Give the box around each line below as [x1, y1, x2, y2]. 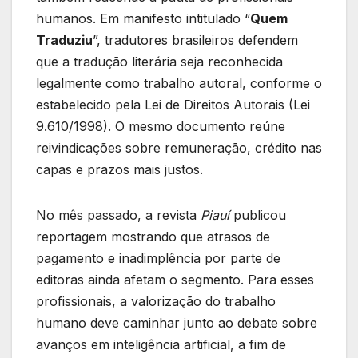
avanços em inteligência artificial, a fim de [36, 336, 286, 352]
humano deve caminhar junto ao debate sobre [36, 314, 317, 331]
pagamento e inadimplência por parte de [36, 249, 280, 266]
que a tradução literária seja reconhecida [36, 53, 283, 70]
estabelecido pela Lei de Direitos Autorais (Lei [36, 96, 310, 113]
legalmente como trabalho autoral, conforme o [36, 74, 322, 91]
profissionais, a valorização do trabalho [36, 292, 276, 309]
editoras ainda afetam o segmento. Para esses [36, 271, 314, 288]
